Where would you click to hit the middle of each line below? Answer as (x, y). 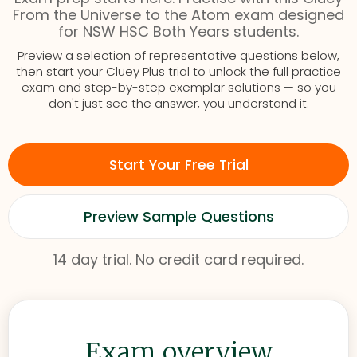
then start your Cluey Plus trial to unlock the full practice (178, 71)
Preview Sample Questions (178, 216)
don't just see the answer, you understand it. (178, 103)
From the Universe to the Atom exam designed (178, 15)
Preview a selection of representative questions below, (178, 55)
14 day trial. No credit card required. (178, 259)
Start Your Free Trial (178, 165)
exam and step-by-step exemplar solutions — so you (178, 87)
